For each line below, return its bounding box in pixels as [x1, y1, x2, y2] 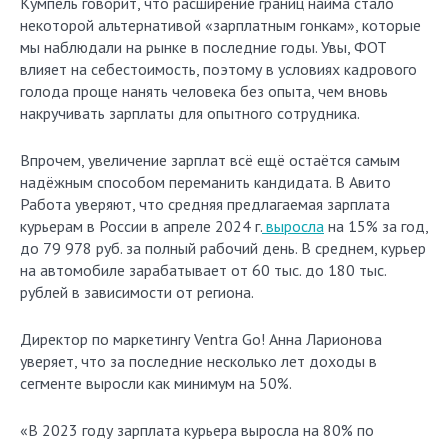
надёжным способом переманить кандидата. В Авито [20, 172, 391, 192]
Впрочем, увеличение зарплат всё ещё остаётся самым [20, 150, 400, 170]
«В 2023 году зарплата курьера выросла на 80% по [20, 420, 374, 440]
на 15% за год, [324, 216, 428, 236]
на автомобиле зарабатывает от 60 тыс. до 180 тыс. [20, 260, 386, 280]
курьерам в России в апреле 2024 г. [20, 216, 262, 236]
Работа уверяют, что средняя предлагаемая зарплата [20, 194, 390, 214]
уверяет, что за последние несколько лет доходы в [20, 351, 377, 371]
